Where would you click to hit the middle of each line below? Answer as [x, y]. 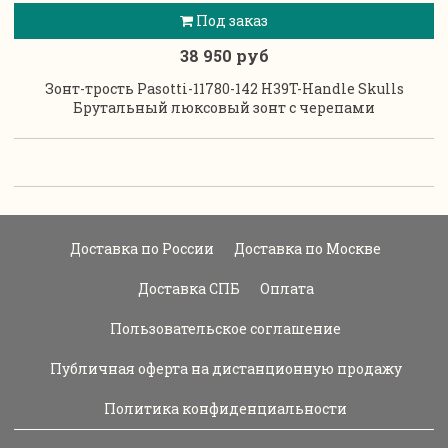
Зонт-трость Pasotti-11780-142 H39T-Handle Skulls [224, 88]
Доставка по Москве [306, 248]
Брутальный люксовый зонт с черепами [224, 107]
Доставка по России [140, 248]
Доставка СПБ [187, 288]
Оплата [285, 288]
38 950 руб [224, 55]
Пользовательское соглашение [224, 328]
